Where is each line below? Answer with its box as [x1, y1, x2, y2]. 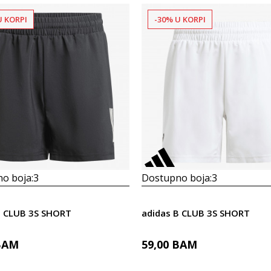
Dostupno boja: [142, 171, 212, 184]
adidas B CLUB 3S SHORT [142, 207, 250, 219]
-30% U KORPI [154, 14, 206, 25]
